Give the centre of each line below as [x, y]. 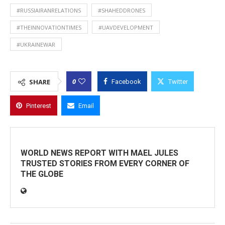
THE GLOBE [42, 174]
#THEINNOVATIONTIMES [49, 27]
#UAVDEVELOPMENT [126, 27]
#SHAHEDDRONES [122, 10]
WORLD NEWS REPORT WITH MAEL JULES [99, 153]
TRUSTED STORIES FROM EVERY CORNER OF [105, 163]
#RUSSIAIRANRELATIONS [49, 10]
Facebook [126, 81]
